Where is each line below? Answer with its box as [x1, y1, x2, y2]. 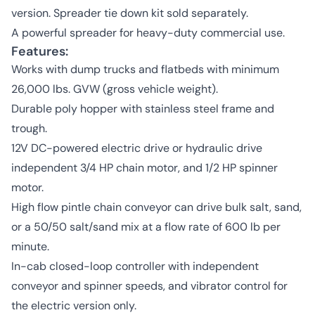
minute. [11, 239, 49, 254]
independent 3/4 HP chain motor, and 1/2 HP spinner [11, 160, 278, 175]
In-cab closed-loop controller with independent [11, 259, 259, 274]
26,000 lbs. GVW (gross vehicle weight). [11, 82, 218, 96]
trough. [11, 121, 47, 136]
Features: [11, 43, 68, 60]
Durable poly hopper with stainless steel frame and [11, 101, 274, 116]
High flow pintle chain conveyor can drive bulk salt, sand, [11, 200, 302, 214]
